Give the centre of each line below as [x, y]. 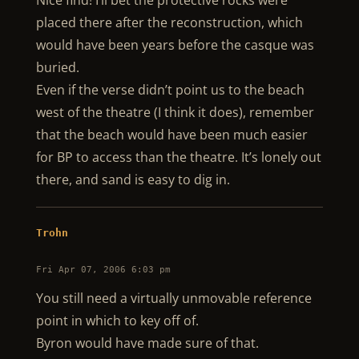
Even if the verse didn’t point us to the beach [170, 90]
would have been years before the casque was [175, 45]
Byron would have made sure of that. [147, 343]
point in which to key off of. [117, 321]
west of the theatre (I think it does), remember [175, 112]
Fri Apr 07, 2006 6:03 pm [103, 270]
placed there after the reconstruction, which [169, 22]
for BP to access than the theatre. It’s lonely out [178, 157]
